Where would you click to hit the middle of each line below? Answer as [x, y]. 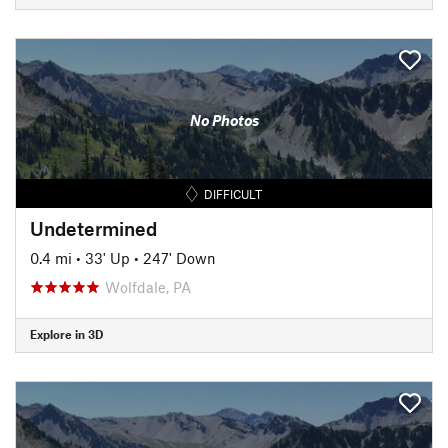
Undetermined [93, 228]
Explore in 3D [66, 334]
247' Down [179, 257]
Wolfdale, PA [148, 286]
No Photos [224, 120]
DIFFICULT [233, 193]
